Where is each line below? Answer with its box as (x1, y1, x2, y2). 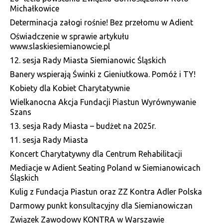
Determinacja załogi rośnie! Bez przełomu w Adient (10, 17, 193, 27)
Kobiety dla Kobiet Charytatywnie (10, 83, 130, 93)
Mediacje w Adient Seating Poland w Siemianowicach (10, 163, 201, 172)
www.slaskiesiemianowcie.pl (10, 41, 110, 51)
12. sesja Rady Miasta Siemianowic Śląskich (10, 55, 166, 65)
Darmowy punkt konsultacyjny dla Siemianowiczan (10, 201, 193, 210)
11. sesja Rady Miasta (10, 135, 88, 144)
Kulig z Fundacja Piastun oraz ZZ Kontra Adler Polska (10, 187, 202, 196)
